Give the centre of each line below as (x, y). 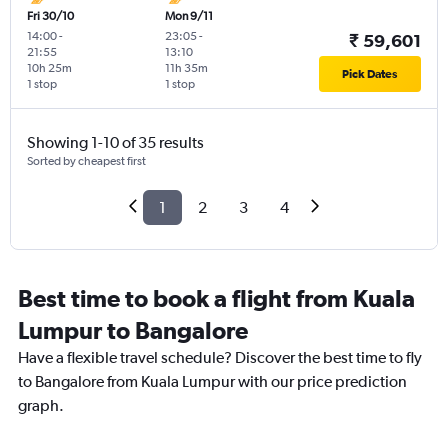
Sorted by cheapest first (86, 161)
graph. (41, 406)
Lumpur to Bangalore (133, 330)
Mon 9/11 (188, 16)
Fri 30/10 (50, 16)
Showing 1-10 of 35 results (115, 143)
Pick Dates (370, 74)
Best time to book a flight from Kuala (216, 298)
